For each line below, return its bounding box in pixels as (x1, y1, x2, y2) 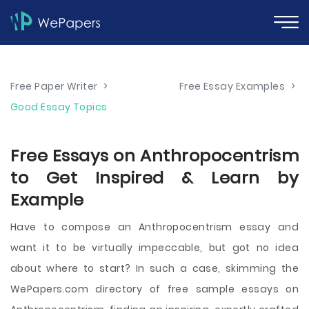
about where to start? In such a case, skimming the (10, 261, 299, 275)
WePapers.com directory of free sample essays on (10, 282, 299, 296)
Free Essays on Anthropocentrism (10, 144, 299, 167)
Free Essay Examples (179, 79, 286, 93)
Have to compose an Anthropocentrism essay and (10, 220, 299, 234)
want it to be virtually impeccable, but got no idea (10, 241, 299, 255)
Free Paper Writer (10, 79, 98, 93)
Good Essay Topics (10, 100, 108, 114)
